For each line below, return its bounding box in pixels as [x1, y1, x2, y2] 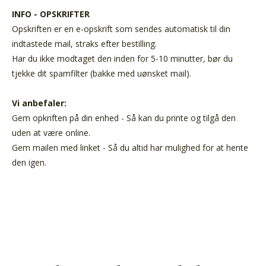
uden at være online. [12, 126, 90, 138]
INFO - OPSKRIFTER [12, 8, 92, 20]
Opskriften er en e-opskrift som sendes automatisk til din [12, 23, 230, 34]
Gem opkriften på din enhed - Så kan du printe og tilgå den [12, 112, 236, 123]
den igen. [12, 156, 46, 168]
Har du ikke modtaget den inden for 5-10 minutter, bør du [12, 52, 233, 64]
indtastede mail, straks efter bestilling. [12, 37, 157, 49]
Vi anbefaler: [12, 97, 66, 109]
